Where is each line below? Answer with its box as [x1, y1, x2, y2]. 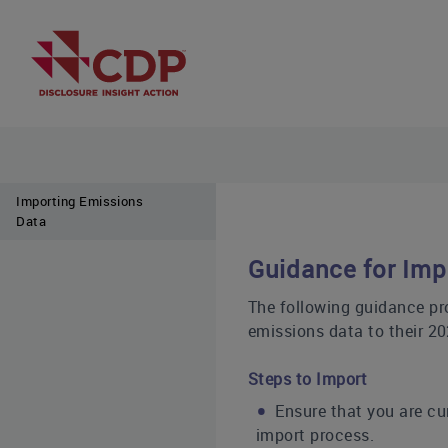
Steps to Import [248, 368, 368, 390]
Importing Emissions [16, 192, 144, 211]
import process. [256, 424, 375, 446]
